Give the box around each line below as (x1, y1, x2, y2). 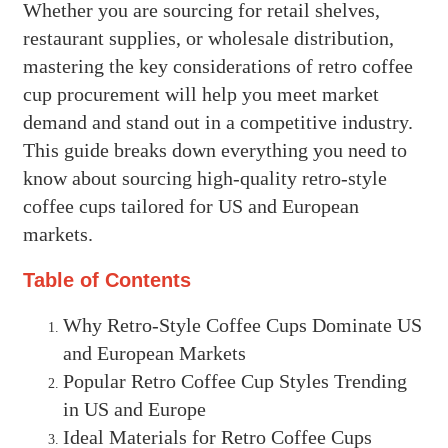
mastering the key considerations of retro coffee (22, 54, 413, 77)
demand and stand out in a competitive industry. (22, 110, 413, 133)
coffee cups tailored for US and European (22, 194, 359, 217)
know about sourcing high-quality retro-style (22, 166, 387, 189)
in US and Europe (62, 398, 206, 421)
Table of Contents (22, 268, 197, 291)
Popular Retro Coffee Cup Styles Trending (62, 370, 407, 393)
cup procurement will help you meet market (22, 82, 379, 105)
